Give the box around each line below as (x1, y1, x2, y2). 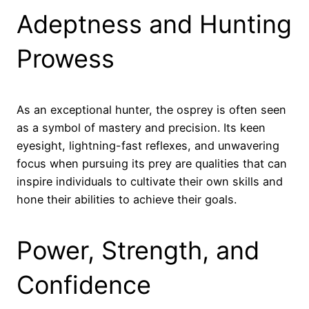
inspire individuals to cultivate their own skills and (17, 174, 283, 188)
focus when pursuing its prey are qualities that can (17, 156, 287, 170)
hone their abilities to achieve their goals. (17, 192, 237, 206)
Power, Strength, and (17, 235, 259, 266)
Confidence (17, 269, 151, 300)
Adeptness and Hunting (17, 8, 292, 39)
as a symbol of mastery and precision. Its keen (17, 120, 266, 134)
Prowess (17, 43, 114, 74)
